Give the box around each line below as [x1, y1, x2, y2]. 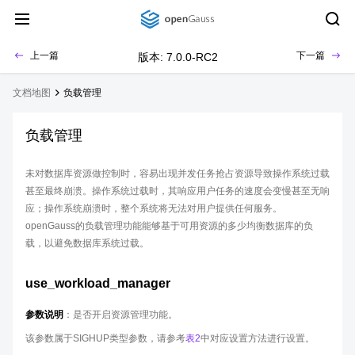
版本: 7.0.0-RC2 [137, 51, 218, 63]
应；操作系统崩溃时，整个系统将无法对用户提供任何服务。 [25, 203, 282, 214]
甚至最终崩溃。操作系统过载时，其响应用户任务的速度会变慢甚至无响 [25, 185, 330, 197]
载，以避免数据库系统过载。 [25, 238, 149, 249]
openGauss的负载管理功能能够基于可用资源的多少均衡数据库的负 [25, 220, 313, 231]
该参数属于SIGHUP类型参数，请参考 [25, 333, 185, 344]
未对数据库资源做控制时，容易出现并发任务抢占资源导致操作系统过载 [25, 168, 330, 179]
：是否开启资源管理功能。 [63, 309, 177, 320]
